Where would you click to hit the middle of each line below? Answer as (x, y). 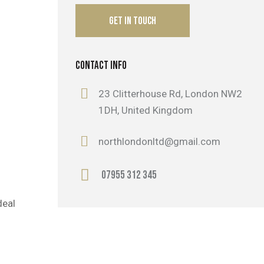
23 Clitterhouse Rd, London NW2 (171, 93)
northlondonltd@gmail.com (160, 142)
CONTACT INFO (101, 65)
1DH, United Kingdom (146, 110)
